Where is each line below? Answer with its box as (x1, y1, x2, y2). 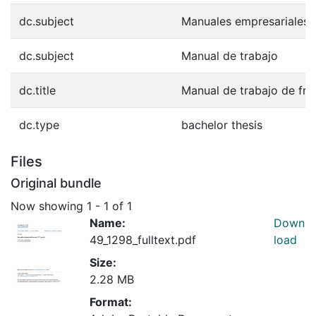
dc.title (19, 83, 56, 97)
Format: (90, 294, 132, 309)
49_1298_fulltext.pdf (90, 232, 196, 247)
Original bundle (11, 176, 102, 190)
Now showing (11, 198, 87, 213)
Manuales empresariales (181, 14, 309, 28)
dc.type (19, 118, 59, 132)
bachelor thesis (181, 118, 262, 132)
